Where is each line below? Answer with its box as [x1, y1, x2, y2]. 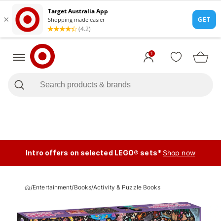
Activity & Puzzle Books [93, 184, 161, 191]
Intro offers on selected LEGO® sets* [26, 148, 161, 157]
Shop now [162, 148, 195, 157]
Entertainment [33, 184, 72, 191]
